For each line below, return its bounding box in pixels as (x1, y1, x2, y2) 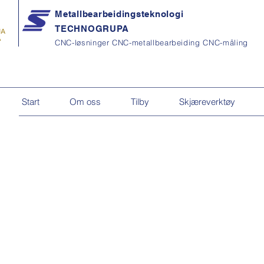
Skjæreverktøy (179, 95, 235, 107)
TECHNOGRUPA (55, 24, 129, 34)
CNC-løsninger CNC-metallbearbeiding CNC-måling (55, 38, 248, 47)
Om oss (70, 95, 101, 107)
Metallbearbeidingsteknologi (55, 9, 184, 19)
